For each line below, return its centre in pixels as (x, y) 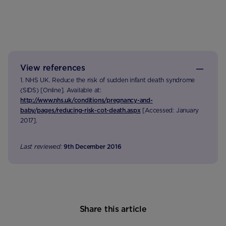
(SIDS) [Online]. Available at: (61, 90)
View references (53, 68)
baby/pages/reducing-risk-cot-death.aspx (80, 110)
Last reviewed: (41, 146)
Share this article (113, 209)
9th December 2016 (93, 146)
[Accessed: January (170, 110)
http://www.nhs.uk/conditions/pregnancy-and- (87, 100)
